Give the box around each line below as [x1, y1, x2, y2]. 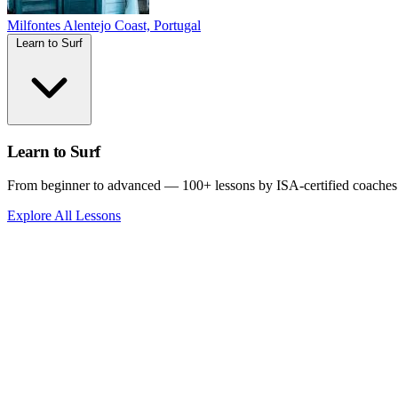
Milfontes [7, 18, 60, 33]
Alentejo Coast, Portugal [63, 18, 201, 33]
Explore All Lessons [7, 208, 121, 224]
